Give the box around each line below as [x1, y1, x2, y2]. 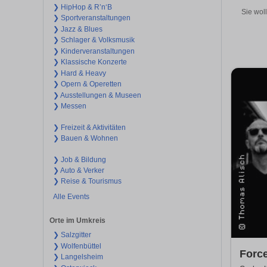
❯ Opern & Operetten [52, 80, 122, 89]
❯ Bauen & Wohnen [52, 134, 118, 143]
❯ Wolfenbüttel [52, 241, 101, 250]
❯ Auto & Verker [52, 166, 104, 175]
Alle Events [52, 192, 89, 201]
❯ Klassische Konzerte [52, 58, 127, 67]
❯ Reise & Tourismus [52, 177, 122, 186]
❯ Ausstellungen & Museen [52, 91, 141, 100]
